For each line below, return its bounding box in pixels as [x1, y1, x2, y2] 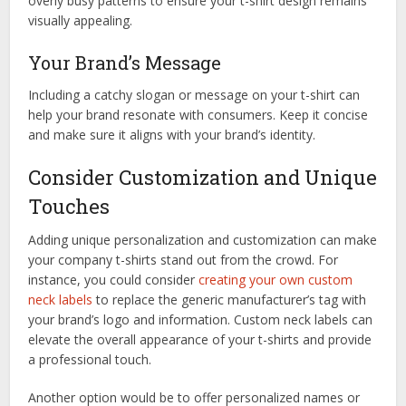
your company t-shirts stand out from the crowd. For [28, 251, 339, 269]
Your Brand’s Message [28, 51, 222, 75]
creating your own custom [198, 271, 353, 289]
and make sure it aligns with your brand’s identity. [28, 126, 316, 144]
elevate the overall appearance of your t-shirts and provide [28, 331, 372, 349]
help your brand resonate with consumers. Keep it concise [28, 106, 369, 124]
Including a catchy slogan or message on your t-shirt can [28, 86, 361, 104]
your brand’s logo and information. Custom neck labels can [28, 311, 373, 329]
